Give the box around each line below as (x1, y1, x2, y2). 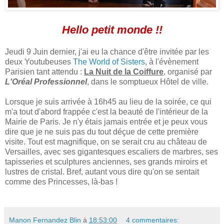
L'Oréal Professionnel (5, 77, 87, 86)
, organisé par (163, 67, 212, 76)
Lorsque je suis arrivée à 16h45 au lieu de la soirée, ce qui (5, 97, 211, 106)
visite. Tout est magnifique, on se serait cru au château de (5, 137, 207, 146)
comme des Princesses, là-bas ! (5, 177, 117, 186)
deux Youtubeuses (5, 57, 73, 66)
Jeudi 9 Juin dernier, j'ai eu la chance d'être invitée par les (5, 47, 209, 56)
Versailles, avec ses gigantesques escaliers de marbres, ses (5, 147, 218, 156)
